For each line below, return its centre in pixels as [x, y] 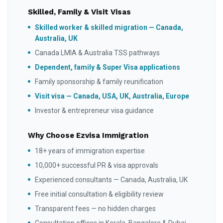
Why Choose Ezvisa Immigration [88, 135]
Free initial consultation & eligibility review [99, 194]
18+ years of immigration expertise [90, 151]
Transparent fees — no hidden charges [95, 208]
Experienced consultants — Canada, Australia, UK [111, 179]
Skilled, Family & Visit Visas [79, 12]
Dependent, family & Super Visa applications [108, 67]
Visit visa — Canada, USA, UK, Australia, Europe [112, 96]
